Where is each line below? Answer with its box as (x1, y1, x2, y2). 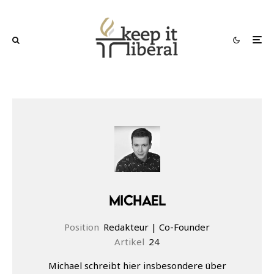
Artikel (114, 235, 144, 248)
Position (64, 220, 99, 233)
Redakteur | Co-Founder (103, 220, 210, 233)
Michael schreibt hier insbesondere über (48, 259, 226, 272)
